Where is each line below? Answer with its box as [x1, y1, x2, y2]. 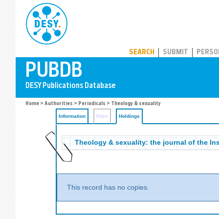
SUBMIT [163, 49, 188, 56]
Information [59, 113, 86, 119]
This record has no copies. [67, 184, 149, 191]
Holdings [119, 113, 140, 119]
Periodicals [78, 101, 106, 107]
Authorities [44, 101, 73, 107]
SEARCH [129, 49, 154, 56]
